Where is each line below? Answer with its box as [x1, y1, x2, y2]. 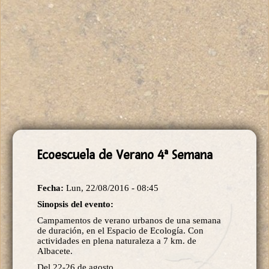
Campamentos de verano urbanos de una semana [37, 215, 221, 225]
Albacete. [37, 246, 73, 256]
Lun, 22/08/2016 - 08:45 [66, 183, 159, 193]
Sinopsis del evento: [37, 199, 116, 209]
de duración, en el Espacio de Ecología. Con [37, 225, 204, 235]
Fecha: [37, 183, 66, 193]
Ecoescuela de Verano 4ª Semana [37, 147, 213, 163]
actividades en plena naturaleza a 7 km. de [37, 235, 196, 246]
